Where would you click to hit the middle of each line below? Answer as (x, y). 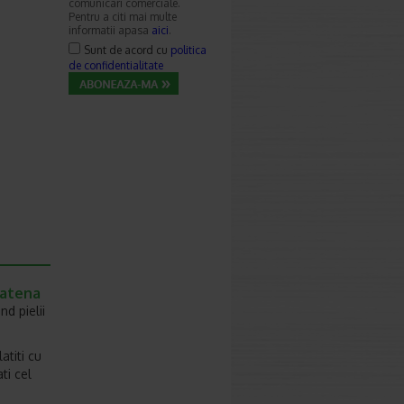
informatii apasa (110, 30)
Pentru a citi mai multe (123, 17)
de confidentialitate (116, 65)
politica (188, 50)
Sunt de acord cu (127, 50)
